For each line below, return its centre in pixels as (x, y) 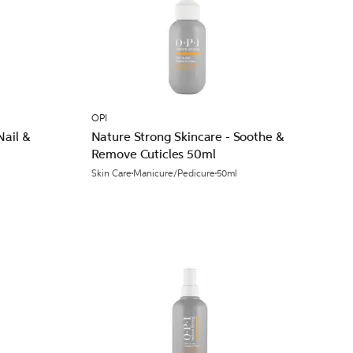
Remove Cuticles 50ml (153, 154)
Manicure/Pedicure (174, 173)
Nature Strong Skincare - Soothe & (187, 137)
